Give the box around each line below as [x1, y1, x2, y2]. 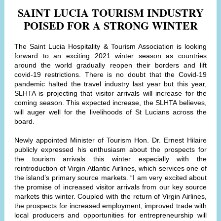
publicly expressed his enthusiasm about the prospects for [14, 146, 207, 153]
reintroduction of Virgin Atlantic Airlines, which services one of [14, 164, 207, 172]
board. [14, 117, 35, 125]
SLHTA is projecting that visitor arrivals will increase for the [14, 89, 207, 97]
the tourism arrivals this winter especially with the [14, 155, 207, 163]
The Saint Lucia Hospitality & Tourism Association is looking [14, 42, 207, 50]
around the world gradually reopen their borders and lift [14, 61, 207, 69]
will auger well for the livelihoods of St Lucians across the [14, 108, 207, 116]
